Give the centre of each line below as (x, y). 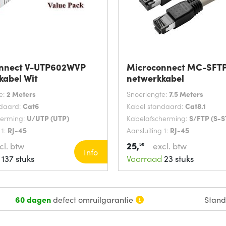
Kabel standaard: (156, 106)
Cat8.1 (195, 106)
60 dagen (33, 199)
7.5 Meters (186, 94)
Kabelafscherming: (158, 118)
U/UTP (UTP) (48, 118)
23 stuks (178, 158)
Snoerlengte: (148, 94)
